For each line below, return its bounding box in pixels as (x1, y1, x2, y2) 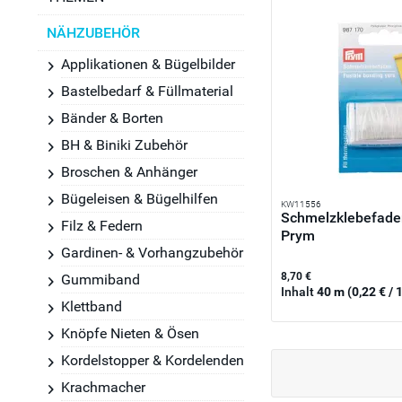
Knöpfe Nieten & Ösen (61, 325, 199, 342)
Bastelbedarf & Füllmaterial (61, 83, 233, 100)
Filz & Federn (61, 217, 143, 234)
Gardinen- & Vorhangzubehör (61, 244, 243, 261)
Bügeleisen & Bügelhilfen (61, 190, 218, 207)
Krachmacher (61, 379, 145, 396)
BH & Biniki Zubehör (61, 136, 188, 153)
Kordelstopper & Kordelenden (61, 352, 244, 369)
